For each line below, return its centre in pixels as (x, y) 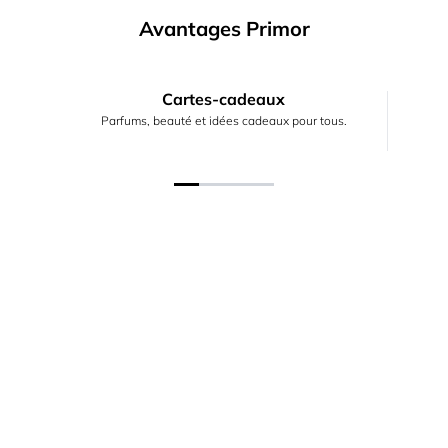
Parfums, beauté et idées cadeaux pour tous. (223, 120)
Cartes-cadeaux (223, 99)
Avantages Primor (224, 28)
